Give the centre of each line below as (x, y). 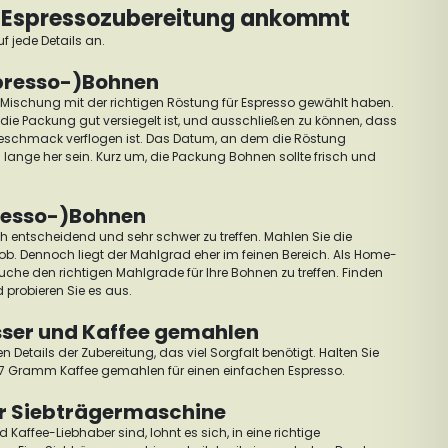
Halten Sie (349, 352)
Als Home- (365, 254)
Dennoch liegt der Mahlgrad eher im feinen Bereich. (176, 254)
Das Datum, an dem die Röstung (246, 138)
